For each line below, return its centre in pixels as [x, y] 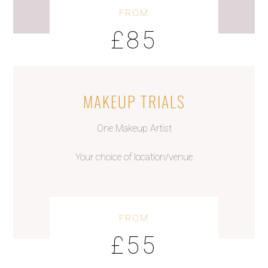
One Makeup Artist [134, 129]
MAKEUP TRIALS [134, 102]
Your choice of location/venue [134, 157]
